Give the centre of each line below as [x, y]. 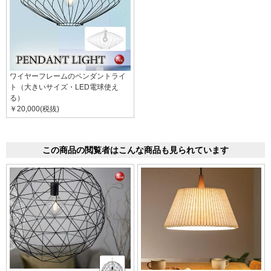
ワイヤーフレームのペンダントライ [68, 76]
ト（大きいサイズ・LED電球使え [64, 87]
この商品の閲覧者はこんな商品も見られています [135, 150]
